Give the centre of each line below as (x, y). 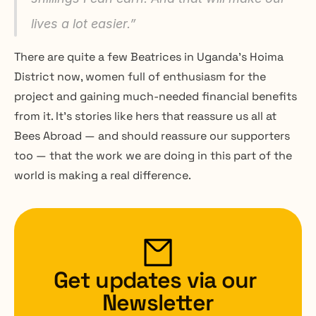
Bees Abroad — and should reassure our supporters (152, 135)
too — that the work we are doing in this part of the (153, 155)
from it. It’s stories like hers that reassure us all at (145, 116)
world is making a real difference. (103, 175)
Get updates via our (155, 280)
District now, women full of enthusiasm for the (140, 76)
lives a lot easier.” (85, 23)
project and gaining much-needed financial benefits (156, 96)
